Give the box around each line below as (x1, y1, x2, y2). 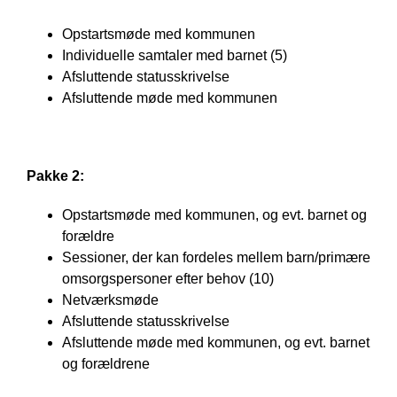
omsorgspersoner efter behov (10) (62, 271, 274, 287)
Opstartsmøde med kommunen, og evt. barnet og (62, 207, 367, 223)
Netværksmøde (62, 292, 159, 308)
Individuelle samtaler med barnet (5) (62, 48, 287, 64)
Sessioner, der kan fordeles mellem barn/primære (62, 250, 370, 266)
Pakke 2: (27, 168, 84, 184)
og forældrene (62, 356, 150, 372)
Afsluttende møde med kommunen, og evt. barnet (62, 335, 370, 351)
